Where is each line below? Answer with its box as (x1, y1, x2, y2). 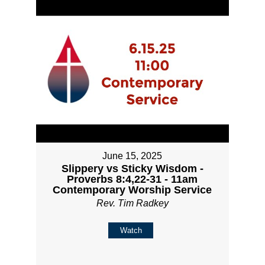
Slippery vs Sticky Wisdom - (61, 162, 203, 174)
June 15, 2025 (102, 150, 163, 161)
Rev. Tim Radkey (96, 198, 169, 208)
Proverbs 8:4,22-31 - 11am (67, 173, 198, 185)
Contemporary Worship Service (53, 183, 212, 196)
